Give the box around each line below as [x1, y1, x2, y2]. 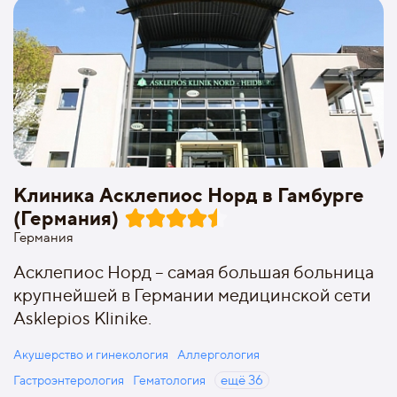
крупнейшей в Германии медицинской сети [13, 284, 371, 306]
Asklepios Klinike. [13, 307, 152, 329]
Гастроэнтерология [13, 371, 124, 387]
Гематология [133, 371, 206, 387]
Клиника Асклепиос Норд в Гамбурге [13, 183, 364, 206]
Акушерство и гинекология [13, 346, 168, 362]
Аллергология [177, 346, 260, 362]
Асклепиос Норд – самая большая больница [13, 261, 374, 283]
